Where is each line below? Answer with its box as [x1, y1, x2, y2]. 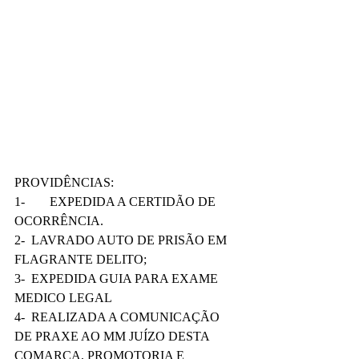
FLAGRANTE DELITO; [14, 252, 147, 266]
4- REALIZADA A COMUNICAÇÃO [14, 310, 223, 324]
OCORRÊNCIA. [14, 214, 103, 228]
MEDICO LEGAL [14, 291, 115, 305]
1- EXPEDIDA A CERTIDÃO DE [14, 195, 25, 208]
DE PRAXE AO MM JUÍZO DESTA [14, 329, 212, 343]
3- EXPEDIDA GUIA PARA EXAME [14, 272, 221, 285]
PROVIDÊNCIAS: [14, 175, 117, 189]
